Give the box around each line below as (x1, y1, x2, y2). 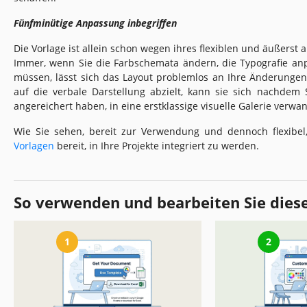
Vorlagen (14, 138, 54, 152)
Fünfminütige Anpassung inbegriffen (14, 16, 177, 29)
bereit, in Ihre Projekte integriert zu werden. (54, 138, 259, 152)
